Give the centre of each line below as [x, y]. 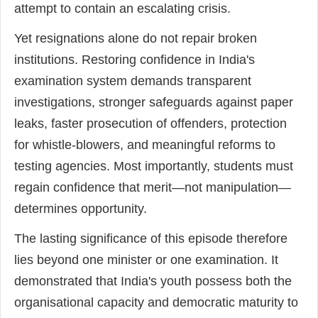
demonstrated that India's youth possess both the [153, 281]
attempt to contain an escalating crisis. [122, 9]
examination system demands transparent [133, 81]
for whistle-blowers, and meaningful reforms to [145, 145]
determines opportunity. [81, 209]
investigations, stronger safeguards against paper [154, 103]
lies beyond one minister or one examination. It [146, 260]
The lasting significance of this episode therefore [151, 239]
